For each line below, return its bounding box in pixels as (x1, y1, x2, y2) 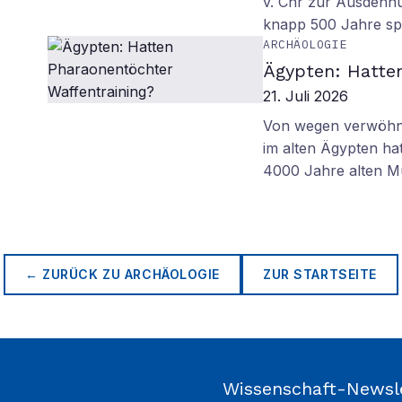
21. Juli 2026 (263, 87, 349, 105)
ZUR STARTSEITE (263, 267, 377, 282)
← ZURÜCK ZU (25, 267, 125, 282)
